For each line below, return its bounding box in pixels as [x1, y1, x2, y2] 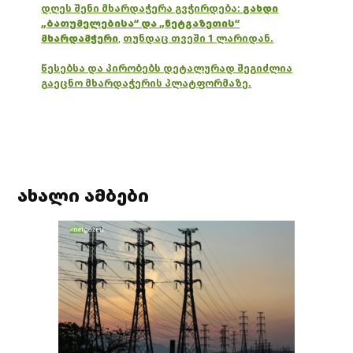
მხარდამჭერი [41, 32, 119, 46]
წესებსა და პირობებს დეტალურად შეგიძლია [41, 61, 293, 76]
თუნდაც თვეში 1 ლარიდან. [123, 32, 274, 46]
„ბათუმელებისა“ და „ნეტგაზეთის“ [41, 17, 240, 31]
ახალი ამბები [17, 184, 150, 207]
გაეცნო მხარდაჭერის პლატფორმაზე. [41, 76, 252, 91]
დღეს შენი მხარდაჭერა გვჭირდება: [41, 2, 243, 16]
